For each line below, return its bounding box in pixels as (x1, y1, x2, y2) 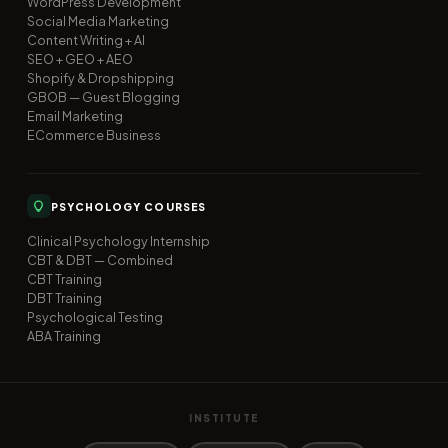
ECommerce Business (26, 127, 161, 144)
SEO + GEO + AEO (26, 51, 133, 68)
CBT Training (26, 271, 102, 288)
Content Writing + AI (26, 32, 145, 49)
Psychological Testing (26, 309, 163, 326)
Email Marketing (26, 108, 123, 125)
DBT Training (26, 290, 102, 307)
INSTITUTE (189, 412, 259, 425)
